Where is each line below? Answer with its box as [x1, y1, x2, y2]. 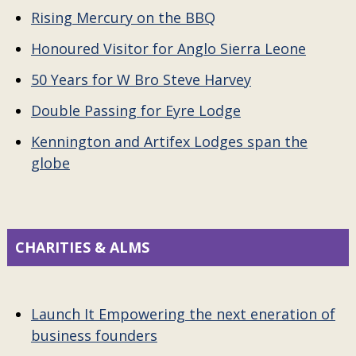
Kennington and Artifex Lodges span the [30, 132, 308, 151]
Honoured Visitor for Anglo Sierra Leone [30, 39, 306, 58]
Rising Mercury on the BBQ [30, 8, 215, 27]
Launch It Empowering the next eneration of [30, 304, 335, 323]
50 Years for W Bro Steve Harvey [30, 70, 251, 89]
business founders [30, 326, 157, 345]
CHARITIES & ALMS [14, 238, 149, 257]
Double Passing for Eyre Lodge [30, 101, 241, 120]
